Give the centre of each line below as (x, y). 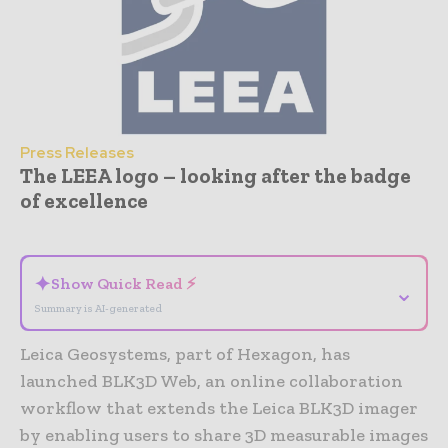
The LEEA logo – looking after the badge (215, 175)
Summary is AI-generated (98, 308)
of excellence (84, 200)
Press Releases (77, 152)
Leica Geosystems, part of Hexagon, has (185, 353)
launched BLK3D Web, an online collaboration (211, 380)
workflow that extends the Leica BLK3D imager (219, 407)
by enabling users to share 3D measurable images (224, 434)
